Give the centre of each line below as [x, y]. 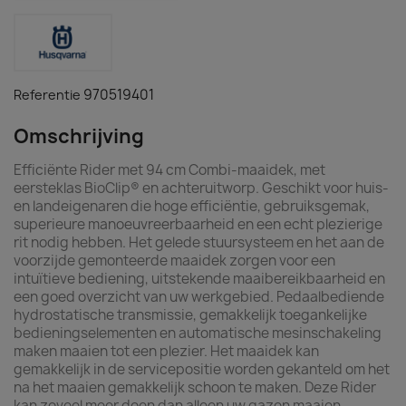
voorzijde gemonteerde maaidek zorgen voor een [174, 261]
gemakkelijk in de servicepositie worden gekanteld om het [202, 369]
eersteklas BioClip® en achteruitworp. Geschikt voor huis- [201, 188]
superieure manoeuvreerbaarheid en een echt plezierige [198, 224]
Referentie [47, 95]
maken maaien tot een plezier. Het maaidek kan [166, 351]
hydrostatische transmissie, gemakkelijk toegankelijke [190, 315]
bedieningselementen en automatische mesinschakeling [198, 333]
